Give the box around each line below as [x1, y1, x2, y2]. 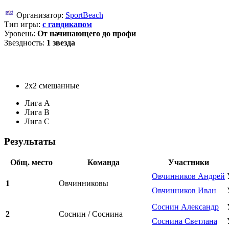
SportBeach [65, 10, 103, 19]
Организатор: [14, 10, 65, 19]
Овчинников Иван [152, 186, 216, 195]
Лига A [25, 98, 50, 107]
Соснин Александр [152, 202, 219, 212]
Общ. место [10, 158, 53, 167]
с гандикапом [42, 19, 92, 29]
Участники [168, 158, 209, 167]
